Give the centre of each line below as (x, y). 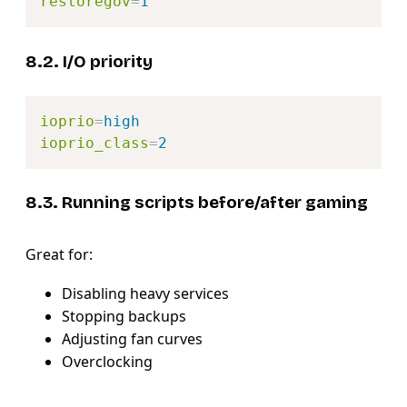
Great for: (59, 255)
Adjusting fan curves (132, 339)
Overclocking (107, 362)
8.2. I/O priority (89, 61)
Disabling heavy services (145, 294)
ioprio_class (94, 143)
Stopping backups (124, 317)
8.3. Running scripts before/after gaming (197, 203)
